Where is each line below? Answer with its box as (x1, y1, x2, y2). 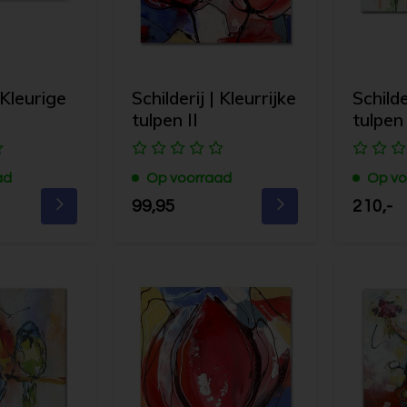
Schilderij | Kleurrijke (132, 86, 297, 109)
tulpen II (132, 108, 199, 131)
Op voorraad (146, 170, 233, 185)
